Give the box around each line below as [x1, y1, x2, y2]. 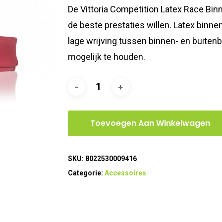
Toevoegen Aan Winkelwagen [90, 117, 210, 129]
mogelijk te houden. [67, 52, 145, 62]
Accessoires [104, 169, 146, 177]
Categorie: [67, 169, 105, 177]
